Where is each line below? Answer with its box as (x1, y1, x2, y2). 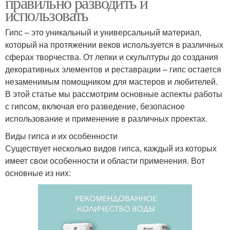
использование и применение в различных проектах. (5, 112, 207, 124)
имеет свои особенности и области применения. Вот (5, 154, 205, 166)
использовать (5, 3, 88, 26)
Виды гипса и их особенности (5, 129, 118, 142)
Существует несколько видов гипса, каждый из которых (5, 142, 217, 154)
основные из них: (5, 166, 71, 179)
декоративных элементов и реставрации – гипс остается (5, 63, 221, 75)
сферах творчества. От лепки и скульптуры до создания (5, 50, 218, 63)
